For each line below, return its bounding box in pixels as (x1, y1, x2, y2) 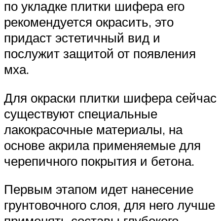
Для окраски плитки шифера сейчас (4, 89, 217, 106)
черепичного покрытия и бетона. (4, 152, 194, 169)
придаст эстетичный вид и (4, 30, 160, 46)
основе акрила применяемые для (4, 137, 201, 153)
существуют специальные (4, 105, 157, 121)
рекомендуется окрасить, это (4, 14, 174, 30)
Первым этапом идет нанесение (4, 181, 193, 197)
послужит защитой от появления (4, 45, 196, 62)
